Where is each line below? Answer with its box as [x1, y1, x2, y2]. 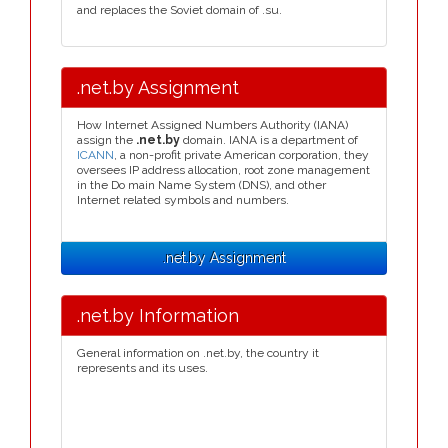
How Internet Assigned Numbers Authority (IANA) [77, 118, 348, 132]
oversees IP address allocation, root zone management [77, 163, 370, 177]
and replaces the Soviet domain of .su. [77, 3, 282, 17]
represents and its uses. [77, 361, 208, 375]
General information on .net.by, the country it [77, 346, 319, 360]
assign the [77, 133, 136, 147]
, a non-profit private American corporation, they [114, 148, 369, 162]
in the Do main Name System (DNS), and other [77, 178, 326, 192]
